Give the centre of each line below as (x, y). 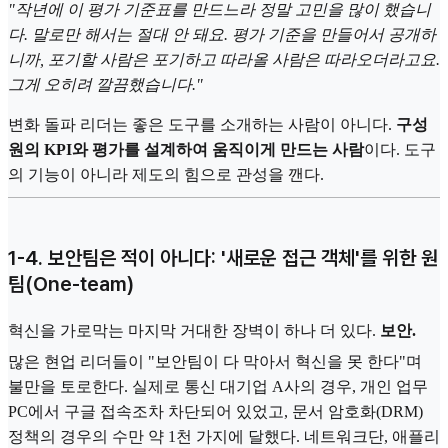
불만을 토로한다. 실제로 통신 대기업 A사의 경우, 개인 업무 (218, 387)
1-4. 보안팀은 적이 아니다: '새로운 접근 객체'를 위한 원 (223, 257)
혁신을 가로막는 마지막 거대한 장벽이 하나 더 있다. (194, 330)
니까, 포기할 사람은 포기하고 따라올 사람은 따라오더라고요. (224, 60)
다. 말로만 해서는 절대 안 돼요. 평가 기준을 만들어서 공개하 (222, 35)
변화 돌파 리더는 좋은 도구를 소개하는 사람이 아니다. (202, 125)
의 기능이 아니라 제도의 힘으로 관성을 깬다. (166, 175)
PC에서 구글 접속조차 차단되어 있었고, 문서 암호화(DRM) (215, 412)
